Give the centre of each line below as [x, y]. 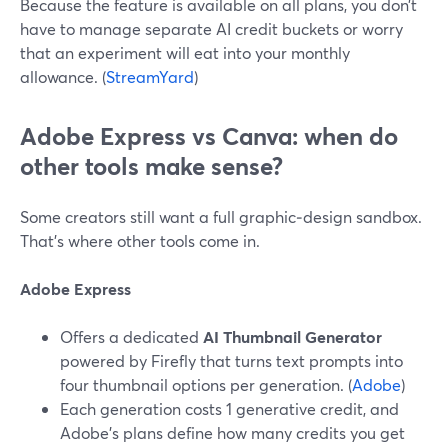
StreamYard [150, 76]
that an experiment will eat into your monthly [185, 52]
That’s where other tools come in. [140, 240]
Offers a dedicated [131, 336]
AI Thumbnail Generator [292, 336]
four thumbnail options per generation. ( [206, 384]
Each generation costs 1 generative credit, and [229, 408]
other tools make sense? [151, 166]
